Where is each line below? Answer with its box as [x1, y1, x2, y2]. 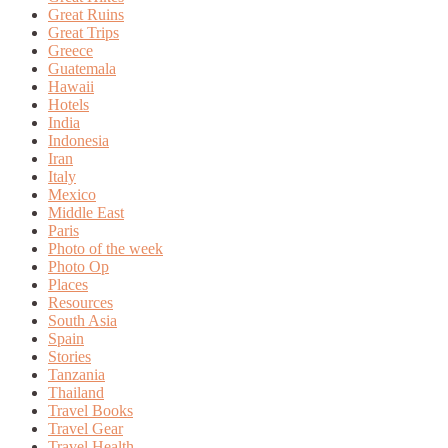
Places [48, 276, 88, 294]
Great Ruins [48, 6, 124, 24]
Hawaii [48, 78, 94, 96]
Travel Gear [48, 420, 123, 438]
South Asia [48, 312, 117, 330]
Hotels [48, 96, 89, 114]
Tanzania [48, 366, 105, 384]
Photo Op [48, 258, 109, 276]
